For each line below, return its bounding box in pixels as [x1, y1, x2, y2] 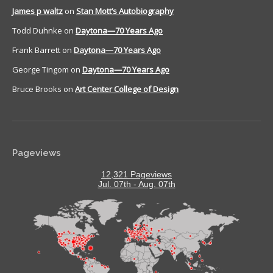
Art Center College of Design [75, 83, 179, 95]
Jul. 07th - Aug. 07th [97, 179, 175, 190]
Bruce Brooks [12, 83, 62, 95]
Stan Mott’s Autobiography [76, 5, 174, 17]
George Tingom [12, 64, 69, 76]
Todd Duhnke [12, 25, 62, 37]
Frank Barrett [12, 44, 60, 56]
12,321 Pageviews [101, 169, 172, 180]
